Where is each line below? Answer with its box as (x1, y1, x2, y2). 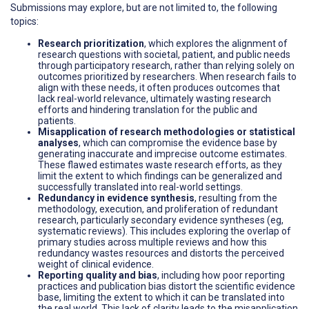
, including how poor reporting (157, 270, 285, 281)
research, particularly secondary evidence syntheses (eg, (38, 215, 283, 226)
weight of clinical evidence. (38, 259, 154, 270)
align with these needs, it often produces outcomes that (38, 82, 280, 94)
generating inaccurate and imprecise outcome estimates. (38, 148, 287, 160)
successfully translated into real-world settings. (38, 181, 243, 193)
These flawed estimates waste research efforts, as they (38, 159, 282, 171)
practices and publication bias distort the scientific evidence (38, 281, 295, 292)
